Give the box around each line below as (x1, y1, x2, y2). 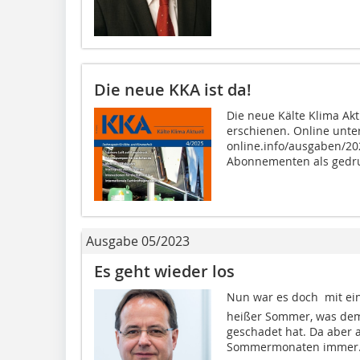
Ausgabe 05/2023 (86, 231, 190, 250)
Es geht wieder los (94, 260, 235, 282)
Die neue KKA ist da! (94, 78, 252, 100)
